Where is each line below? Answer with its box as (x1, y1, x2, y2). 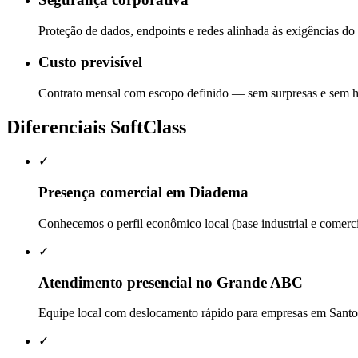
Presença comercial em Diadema (38, 184, 249, 201)
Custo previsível (38, 53, 142, 70)
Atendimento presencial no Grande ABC (38, 273, 303, 291)
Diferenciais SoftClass (6, 116, 186, 137)
